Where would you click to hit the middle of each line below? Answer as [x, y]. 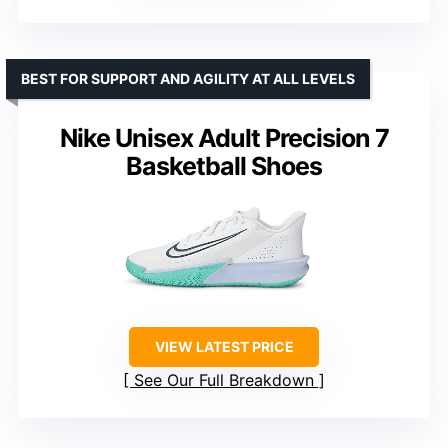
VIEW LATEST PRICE [224, 347]
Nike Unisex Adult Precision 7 [224, 138]
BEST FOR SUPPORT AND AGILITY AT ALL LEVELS [188, 79]
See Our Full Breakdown [224, 380]
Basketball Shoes [224, 166]
